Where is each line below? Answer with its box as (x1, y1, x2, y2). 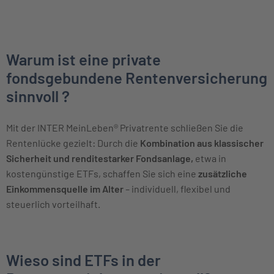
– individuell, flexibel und (124, 182, 231, 194)
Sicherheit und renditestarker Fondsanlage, (6, 152, 193, 164)
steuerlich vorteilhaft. (6, 198, 100, 210)
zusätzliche (196, 167, 247, 179)
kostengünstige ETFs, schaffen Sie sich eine (6, 167, 196, 179)
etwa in (193, 152, 226, 164)
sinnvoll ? (6, 86, 70, 105)
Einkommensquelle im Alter (6, 182, 124, 194)
